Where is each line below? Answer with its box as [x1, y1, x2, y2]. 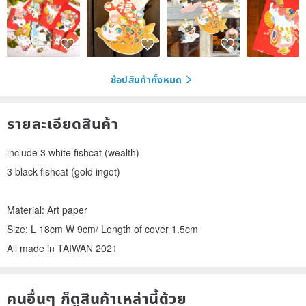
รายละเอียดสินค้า [7, 111, 119, 134]
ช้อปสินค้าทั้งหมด [110, 72, 182, 87]
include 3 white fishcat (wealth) [7, 145, 139, 159]
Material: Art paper [7, 202, 87, 217]
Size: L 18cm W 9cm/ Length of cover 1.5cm [7, 221, 198, 236]
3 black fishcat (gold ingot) [7, 164, 120, 178]
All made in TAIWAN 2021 [7, 240, 117, 255]
